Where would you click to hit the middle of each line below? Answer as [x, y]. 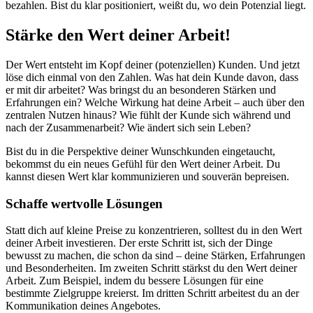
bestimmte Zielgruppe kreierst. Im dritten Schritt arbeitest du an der [152, 293]
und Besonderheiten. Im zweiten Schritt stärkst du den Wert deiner [151, 268]
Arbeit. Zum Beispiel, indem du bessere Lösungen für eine [134, 281]
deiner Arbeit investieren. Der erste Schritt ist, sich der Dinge [139, 243]
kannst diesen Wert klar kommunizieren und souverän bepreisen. [147, 176]
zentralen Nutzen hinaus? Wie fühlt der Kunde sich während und [148, 115]
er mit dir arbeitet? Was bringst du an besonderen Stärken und [141, 89]
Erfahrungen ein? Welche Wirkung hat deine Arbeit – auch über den [155, 102]
